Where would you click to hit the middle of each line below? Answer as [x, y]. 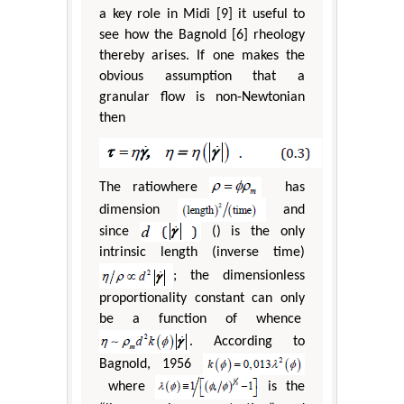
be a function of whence [202, 320]
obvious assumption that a [202, 77]
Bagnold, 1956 [151, 365]
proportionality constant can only [202, 299]
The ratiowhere [154, 188]
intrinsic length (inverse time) [202, 253]
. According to [247, 342]
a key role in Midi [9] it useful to [202, 15]
